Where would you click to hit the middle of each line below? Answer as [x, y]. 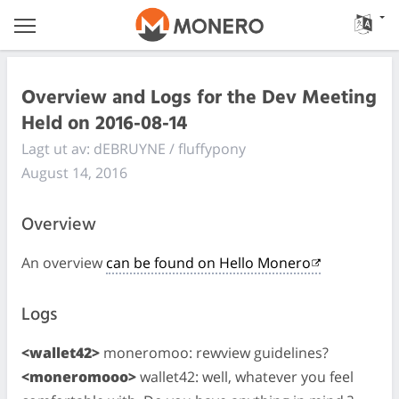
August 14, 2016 [74, 173]
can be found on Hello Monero [208, 263]
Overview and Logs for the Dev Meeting [199, 98]
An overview [64, 263]
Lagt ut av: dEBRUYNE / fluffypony [134, 149]
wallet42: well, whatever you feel [245, 377]
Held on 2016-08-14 [104, 124]
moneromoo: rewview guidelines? [214, 353]
